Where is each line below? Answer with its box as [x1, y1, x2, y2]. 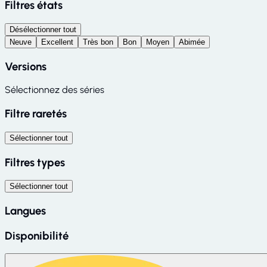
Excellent [41, 37, 73, 46]
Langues [5, 203, 46, 218]
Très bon [83, 37, 113, 46]
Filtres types [5, 155, 65, 169]
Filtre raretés [5, 107, 67, 121]
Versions [5, 59, 46, 73]
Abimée [179, 37, 205, 46]
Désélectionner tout [10, 24, 76, 34]
